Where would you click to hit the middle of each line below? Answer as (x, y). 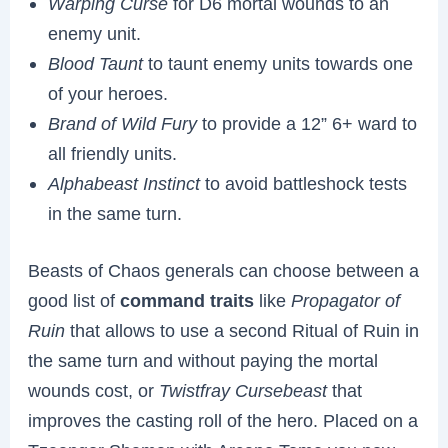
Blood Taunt (96, 63)
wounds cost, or (94, 391)
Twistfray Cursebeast (243, 391)
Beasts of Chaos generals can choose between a (224, 271)
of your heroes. (108, 93)
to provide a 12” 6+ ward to (310, 123)
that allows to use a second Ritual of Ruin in (242, 331)
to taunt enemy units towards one (278, 63)
